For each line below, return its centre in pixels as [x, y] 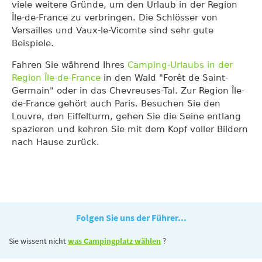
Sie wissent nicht [38, 241]
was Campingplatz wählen [114, 241]
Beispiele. [33, 43]
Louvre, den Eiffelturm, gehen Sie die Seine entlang [126, 116]
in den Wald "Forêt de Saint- [164, 78]
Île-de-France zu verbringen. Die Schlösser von [115, 18]
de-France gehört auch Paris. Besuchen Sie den [116, 104]
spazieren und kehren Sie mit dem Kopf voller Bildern [130, 129]
